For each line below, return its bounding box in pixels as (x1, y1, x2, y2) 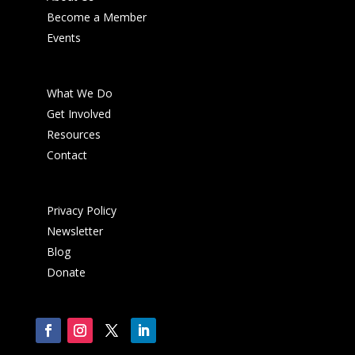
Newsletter (46, 223, 103, 239)
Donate (46, 265, 86, 280)
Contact (46, 147, 87, 162)
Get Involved (46, 106, 111, 121)
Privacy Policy (46, 203, 116, 218)
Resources (46, 127, 101, 142)
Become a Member (46, 10, 147, 25)
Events (46, 30, 81, 45)
